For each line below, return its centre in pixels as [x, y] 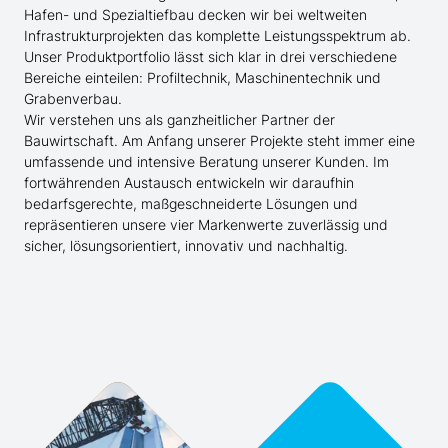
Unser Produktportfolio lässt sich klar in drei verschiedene [210, 56]
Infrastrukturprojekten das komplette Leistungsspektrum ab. [217, 35]
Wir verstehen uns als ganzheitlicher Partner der [179, 119]
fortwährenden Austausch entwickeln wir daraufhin [189, 182]
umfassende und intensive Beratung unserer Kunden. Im [206, 161]
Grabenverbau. [73, 98]
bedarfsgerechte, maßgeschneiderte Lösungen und [191, 203]
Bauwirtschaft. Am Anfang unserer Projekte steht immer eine [219, 140]
